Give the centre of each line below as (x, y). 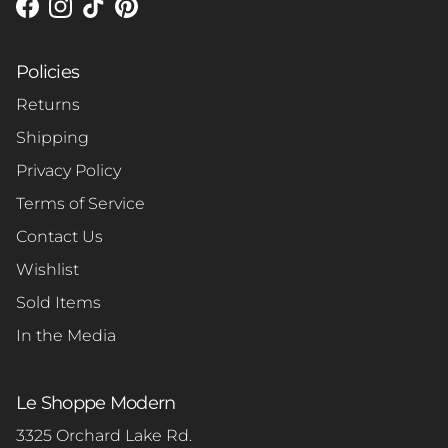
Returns (48, 104)
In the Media (66, 335)
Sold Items (58, 302)
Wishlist (47, 269)
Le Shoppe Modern (96, 402)
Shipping (52, 137)
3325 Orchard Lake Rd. (104, 435)
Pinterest (161, 16)
